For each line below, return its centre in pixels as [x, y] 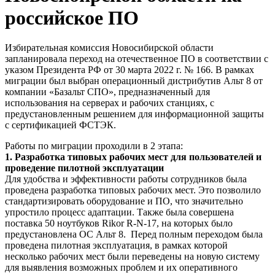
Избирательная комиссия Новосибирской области [109, 48]
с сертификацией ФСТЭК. [60, 125]
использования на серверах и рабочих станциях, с [110, 103]
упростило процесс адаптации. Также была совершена [119, 212]
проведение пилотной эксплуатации [84, 168]
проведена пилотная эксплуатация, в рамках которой [116, 246]
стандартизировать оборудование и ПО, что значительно [124, 201]
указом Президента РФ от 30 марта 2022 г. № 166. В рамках [130, 70]
